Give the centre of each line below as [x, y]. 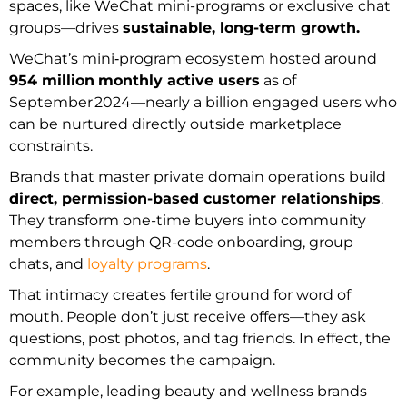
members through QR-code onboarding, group [181, 242]
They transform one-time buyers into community [188, 220]
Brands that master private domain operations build [198, 176]
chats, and [48, 263]
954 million [52, 80]
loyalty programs [147, 263]
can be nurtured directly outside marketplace [175, 124]
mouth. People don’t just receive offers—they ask [188, 316]
